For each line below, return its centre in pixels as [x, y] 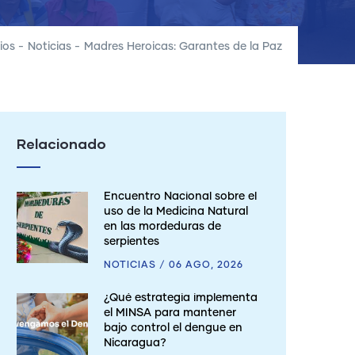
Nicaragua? [135, 343]
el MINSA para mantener [170, 313]
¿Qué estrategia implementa [181, 298]
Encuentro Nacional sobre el [180, 197]
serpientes [132, 242]
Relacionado [61, 143]
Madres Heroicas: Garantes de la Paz [183, 47]
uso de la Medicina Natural [176, 212]
